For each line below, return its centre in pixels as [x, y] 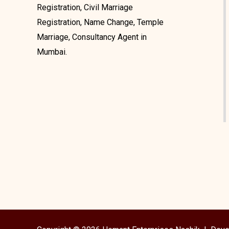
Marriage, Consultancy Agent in [92, 37]
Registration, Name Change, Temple [100, 22]
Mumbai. [52, 52]
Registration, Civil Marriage [85, 8]
